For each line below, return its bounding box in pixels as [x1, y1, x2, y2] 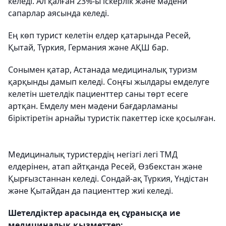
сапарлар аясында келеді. [8, 8, 109, 19]
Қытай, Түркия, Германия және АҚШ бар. [8, 42, 168, 53]
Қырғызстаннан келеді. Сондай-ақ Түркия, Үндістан [8, 173, 208, 184]
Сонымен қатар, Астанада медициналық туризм [8, 64, 197, 75]
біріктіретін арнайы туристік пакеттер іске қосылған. [8, 112, 215, 124]
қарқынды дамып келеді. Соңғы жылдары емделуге [8, 76, 209, 87]
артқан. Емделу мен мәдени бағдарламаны [8, 100, 178, 111]
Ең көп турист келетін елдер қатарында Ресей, [8, 30, 191, 41]
